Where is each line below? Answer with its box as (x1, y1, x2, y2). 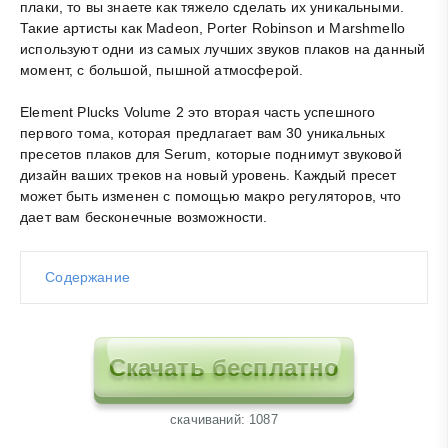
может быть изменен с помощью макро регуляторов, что (20, 188, 402, 205)
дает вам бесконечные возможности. (20, 209, 268, 226)
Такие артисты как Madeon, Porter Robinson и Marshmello (20, 20, 406, 37)
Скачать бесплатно (108, 354, 340, 382)
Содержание (45, 269, 130, 286)
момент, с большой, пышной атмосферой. (20, 62, 304, 79)
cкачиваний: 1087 (170, 411, 278, 427)
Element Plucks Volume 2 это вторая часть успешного (20, 104, 376, 121)
